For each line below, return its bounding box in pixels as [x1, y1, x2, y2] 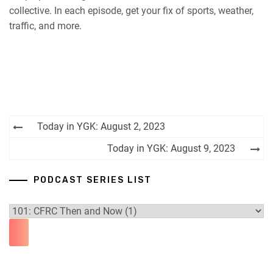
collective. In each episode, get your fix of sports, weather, [9, 5, 253, 16]
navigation [9, 134, 102, 156]
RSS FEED [18, 15, 55, 27]
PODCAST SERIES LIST [34, 175, 152, 185]
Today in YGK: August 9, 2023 [107, 143, 235, 154]
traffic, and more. [9, 20, 82, 32]
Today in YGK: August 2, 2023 [37, 121, 165, 132]
